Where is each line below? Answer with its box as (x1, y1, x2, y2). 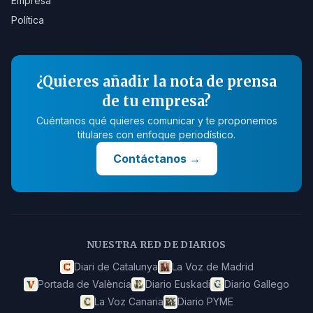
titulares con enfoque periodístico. (78, 129, 235, 140)
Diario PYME (177, 296, 233, 307)
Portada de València (38, 278, 131, 290)
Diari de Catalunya (73, 261, 158, 272)
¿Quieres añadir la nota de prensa (36, 73, 277, 90)
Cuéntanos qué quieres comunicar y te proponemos (36, 115, 277, 126)
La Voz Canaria (94, 296, 163, 307)
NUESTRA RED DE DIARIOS (87, 238, 226, 251)
